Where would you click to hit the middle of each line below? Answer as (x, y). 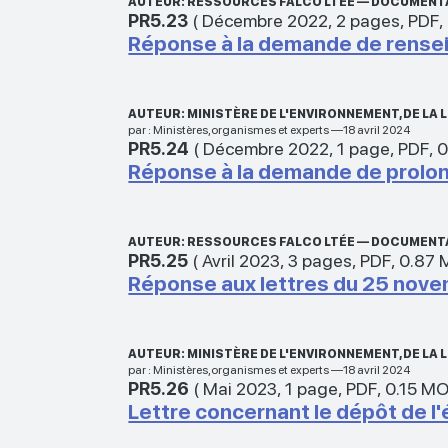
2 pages (368, 20)
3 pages (320, 260)
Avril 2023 (241, 260)
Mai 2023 (240, 388)
